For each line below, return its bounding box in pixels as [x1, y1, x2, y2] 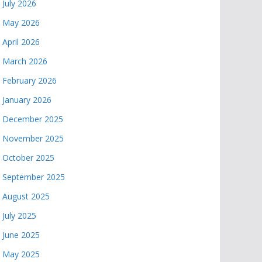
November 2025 [2, 133, 64, 144]
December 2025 [2, 113, 63, 125]
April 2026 [2, 36, 40, 47]
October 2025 [2, 152, 54, 163]
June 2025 [2, 229, 40, 240]
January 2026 [2, 94, 51, 105]
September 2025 [2, 171, 65, 182]
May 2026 [2, 17, 40, 28]
